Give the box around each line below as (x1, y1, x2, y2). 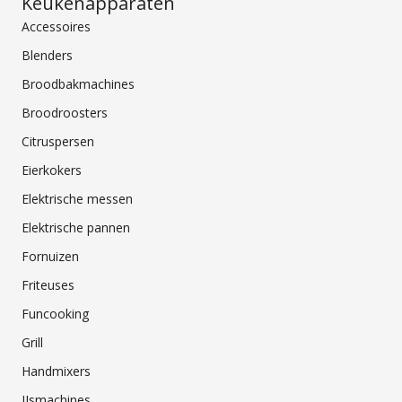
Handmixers (22, 363, 91, 380)
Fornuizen (22, 248, 79, 266)
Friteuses (22, 276, 74, 294)
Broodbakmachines (22, 75, 135, 93)
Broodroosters (22, 104, 108, 122)
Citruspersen (22, 133, 94, 151)
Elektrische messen (22, 190, 133, 208)
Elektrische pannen (22, 219, 130, 237)
